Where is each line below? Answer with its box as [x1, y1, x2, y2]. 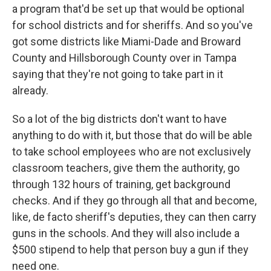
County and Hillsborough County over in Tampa [12, 51, 237, 64]
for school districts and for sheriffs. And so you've [12, 19, 253, 31]
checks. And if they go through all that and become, [12, 194, 256, 207]
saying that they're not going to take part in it [12, 68, 223, 80]
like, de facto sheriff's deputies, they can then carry [12, 211, 256, 223]
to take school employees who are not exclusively [12, 145, 251, 158]
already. [12, 84, 48, 97]
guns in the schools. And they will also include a [12, 227, 240, 240]
